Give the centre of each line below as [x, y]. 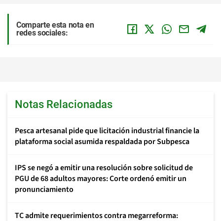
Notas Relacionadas [64, 104]
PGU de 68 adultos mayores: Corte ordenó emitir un [101, 178]
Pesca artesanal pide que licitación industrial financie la [107, 130]
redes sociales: [42, 33]
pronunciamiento [44, 189]
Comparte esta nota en [55, 25]
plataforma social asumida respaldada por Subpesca [102, 141]
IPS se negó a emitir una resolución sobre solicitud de [104, 167]
